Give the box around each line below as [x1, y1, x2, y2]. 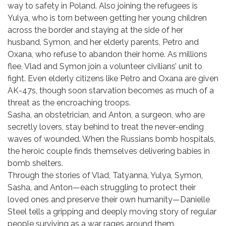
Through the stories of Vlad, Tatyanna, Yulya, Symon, [8, 171, 203, 180]
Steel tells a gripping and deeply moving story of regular [8, 207, 216, 216]
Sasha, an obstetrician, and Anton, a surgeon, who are [8, 110, 205, 120]
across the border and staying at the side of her [8, 25, 183, 35]
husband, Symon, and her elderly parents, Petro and [8, 37, 199, 47]
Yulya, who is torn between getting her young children [8, 13, 207, 23]
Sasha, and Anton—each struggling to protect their [8, 183, 196, 192]
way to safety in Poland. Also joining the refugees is [8, 1, 198, 11]
